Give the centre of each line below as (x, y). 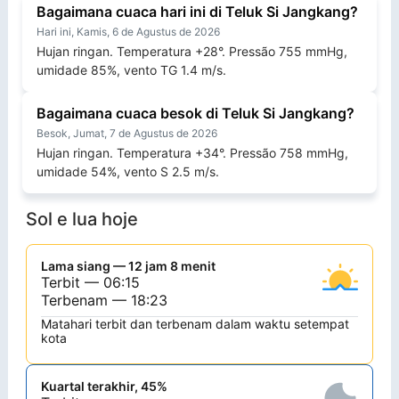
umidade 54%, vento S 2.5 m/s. (128, 172)
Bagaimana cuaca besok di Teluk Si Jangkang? (195, 114)
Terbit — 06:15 (90, 283)
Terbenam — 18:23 (104, 301)
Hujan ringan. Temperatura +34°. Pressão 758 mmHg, (192, 153)
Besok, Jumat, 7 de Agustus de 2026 (127, 134)
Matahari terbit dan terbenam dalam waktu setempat (195, 324)
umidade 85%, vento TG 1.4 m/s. (131, 70)
